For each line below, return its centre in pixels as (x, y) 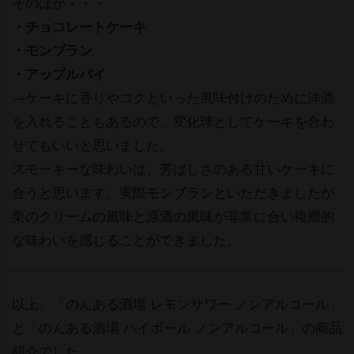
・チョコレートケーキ (79, 26)
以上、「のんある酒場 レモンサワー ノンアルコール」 (177, 303)
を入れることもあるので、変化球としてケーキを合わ (173, 120)
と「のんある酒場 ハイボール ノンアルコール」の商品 (177, 326)
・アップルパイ (59, 73)
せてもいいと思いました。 (92, 144)
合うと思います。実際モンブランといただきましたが (173, 191)
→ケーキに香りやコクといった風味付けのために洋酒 (173, 96)
